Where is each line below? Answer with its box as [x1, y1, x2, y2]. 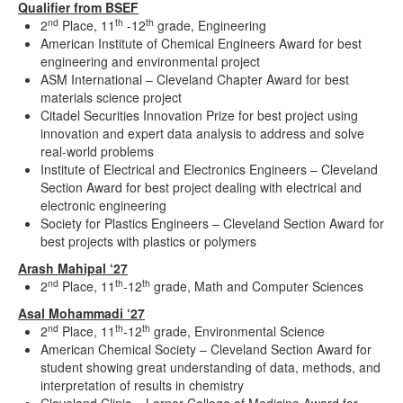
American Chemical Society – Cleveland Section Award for [40, 340, 372, 359]
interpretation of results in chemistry [40, 376, 244, 395]
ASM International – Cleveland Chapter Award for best [40, 70, 349, 89]
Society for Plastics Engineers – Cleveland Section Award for [40, 214, 384, 233]
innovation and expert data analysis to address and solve [40, 124, 364, 143]
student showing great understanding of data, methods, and [40, 358, 381, 377]
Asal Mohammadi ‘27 [18, 304, 145, 323]
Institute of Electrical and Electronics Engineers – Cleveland [40, 160, 378, 179]
